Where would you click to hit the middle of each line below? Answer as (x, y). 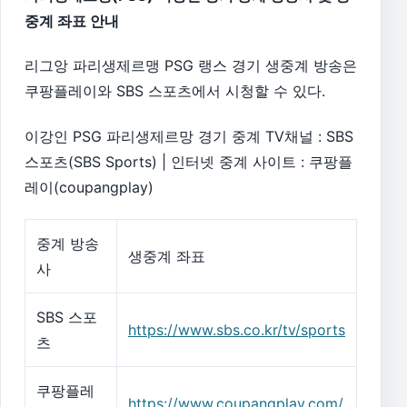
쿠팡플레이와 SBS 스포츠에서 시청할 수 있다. (175, 91)
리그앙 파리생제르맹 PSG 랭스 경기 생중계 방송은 (191, 66)
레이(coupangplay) (89, 187)
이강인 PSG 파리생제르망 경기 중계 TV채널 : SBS (189, 136)
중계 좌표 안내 (72, 20)
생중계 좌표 (167, 257)
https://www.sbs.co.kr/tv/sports (237, 330)
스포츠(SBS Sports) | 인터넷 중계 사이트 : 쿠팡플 (189, 161)
